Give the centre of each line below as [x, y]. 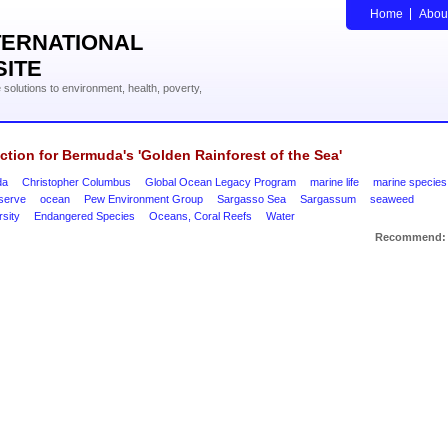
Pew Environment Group [143, 198]
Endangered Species [84, 215]
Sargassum [328, 198]
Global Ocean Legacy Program [220, 181]
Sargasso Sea [251, 198]
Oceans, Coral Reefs [200, 215]
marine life [334, 181]
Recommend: [410, 236]
